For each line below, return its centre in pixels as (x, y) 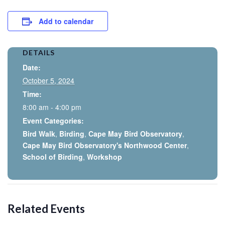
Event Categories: (53, 121)
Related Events (46, 209)
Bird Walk (39, 134)
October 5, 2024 (48, 80)
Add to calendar (66, 21)
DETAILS (39, 52)
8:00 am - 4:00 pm (52, 107)
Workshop (104, 157)
